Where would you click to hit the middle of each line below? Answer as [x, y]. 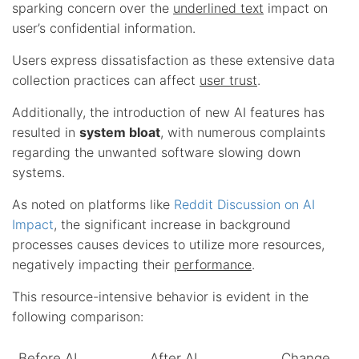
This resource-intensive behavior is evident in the [160, 296]
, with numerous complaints [243, 132]
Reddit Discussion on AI [244, 204]
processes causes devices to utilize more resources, [168, 244]
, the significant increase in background [172, 224]
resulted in [46, 132]
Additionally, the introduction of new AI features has [168, 112]
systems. [38, 172]
